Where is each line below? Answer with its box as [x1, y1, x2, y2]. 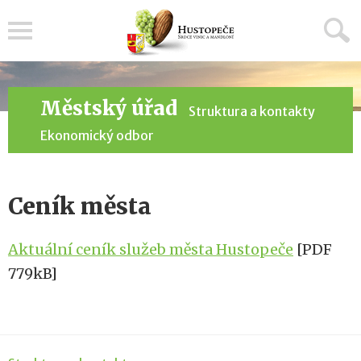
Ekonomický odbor [40, 127, 154, 143]
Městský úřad [40, 96, 177, 121]
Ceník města [8, 192, 151, 221]
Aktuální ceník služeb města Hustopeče [8, 240, 293, 259]
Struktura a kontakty [189, 103, 315, 119]
